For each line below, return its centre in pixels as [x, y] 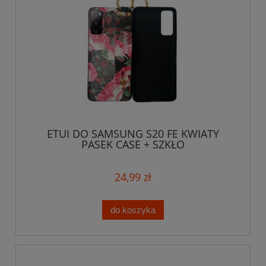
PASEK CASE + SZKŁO [133, 144]
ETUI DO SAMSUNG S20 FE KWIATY [133, 133]
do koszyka [133, 210]
